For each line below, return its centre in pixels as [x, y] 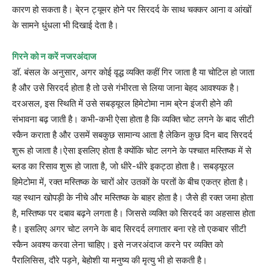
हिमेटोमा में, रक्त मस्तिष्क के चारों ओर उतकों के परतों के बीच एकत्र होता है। [130, 181]
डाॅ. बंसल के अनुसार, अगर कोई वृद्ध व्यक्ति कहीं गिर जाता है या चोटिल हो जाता [133, 72]
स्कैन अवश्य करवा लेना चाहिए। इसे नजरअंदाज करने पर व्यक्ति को [118, 244]
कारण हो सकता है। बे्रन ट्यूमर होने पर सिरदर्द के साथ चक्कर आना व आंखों [132, 9]
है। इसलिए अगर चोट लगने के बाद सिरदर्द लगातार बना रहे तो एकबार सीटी [129, 228]
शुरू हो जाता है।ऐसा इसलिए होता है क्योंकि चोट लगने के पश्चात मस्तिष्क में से [132, 150]
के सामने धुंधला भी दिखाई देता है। [65, 25]
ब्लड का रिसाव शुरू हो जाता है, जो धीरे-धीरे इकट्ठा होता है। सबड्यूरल [123, 166]
